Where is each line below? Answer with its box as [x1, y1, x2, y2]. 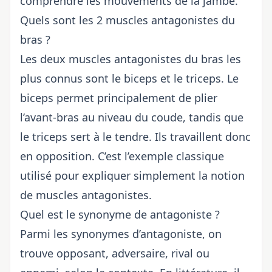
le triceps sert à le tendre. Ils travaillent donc [20, 129, 251, 144]
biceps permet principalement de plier [20, 90, 217, 105]
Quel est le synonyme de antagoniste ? [20, 206, 220, 222]
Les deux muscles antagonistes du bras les [20, 51, 241, 66]
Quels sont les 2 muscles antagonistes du [20, 12, 235, 27]
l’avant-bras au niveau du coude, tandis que [20, 109, 243, 124]
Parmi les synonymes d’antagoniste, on [20, 226, 222, 241]
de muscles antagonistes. [20, 187, 152, 202]
